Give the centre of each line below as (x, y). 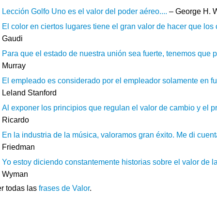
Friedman (18, 147)
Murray (14, 65)
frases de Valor (64, 188)
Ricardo (15, 120)
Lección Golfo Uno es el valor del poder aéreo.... (85, 11)
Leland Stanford (29, 93)
